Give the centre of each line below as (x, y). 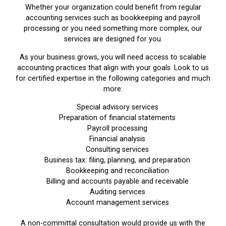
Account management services (117, 203)
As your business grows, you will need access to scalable (113, 58)
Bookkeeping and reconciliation (117, 171)
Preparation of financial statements (118, 118)
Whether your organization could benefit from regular (113, 8)
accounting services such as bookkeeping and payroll (113, 18)
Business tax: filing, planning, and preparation (118, 160)
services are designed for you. (113, 39)
